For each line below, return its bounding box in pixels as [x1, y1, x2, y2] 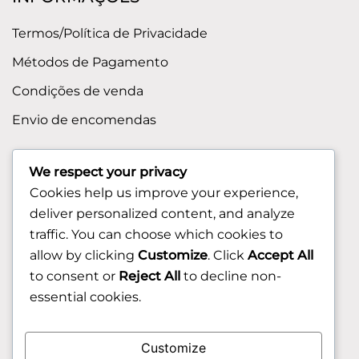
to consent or [30, 268, 119, 284]
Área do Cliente [12, 323, 111, 339]
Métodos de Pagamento [12, 54, 168, 70]
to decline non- [180, 268, 281, 284]
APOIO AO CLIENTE [12, 150, 173, 170]
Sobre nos [12, 217, 76, 233]
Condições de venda [12, 83, 143, 99]
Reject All [119, 268, 180, 284]
